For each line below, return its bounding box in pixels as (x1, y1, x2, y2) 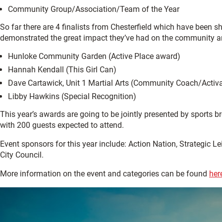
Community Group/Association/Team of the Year (8, 4, 179, 14)
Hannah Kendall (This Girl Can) (8, 65, 116, 74)
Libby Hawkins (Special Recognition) (8, 92, 136, 101)
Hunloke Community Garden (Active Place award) (8, 52, 180, 61)
